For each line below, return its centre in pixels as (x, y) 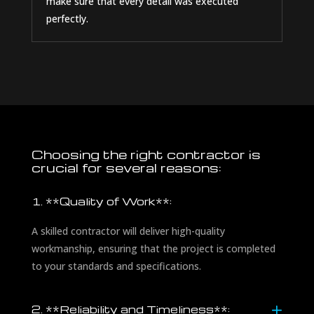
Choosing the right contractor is (146, 154)
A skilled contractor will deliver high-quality (128, 231)
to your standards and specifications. (116, 266)
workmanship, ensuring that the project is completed (153, 249)
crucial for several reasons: (126, 168)
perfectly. (67, 19)
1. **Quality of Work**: (101, 202)
